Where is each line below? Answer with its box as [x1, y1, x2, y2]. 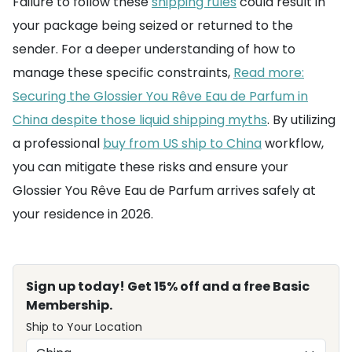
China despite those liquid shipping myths [13, 111, 267, 129]
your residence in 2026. [13, 205, 153, 223]
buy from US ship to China [103, 134, 262, 152]
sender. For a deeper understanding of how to [13, 40, 295, 58]
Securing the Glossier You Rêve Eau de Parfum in [13, 87, 308, 105]
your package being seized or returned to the [13, 16, 293, 35]
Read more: [233, 64, 304, 82]
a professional [13, 134, 103, 152]
